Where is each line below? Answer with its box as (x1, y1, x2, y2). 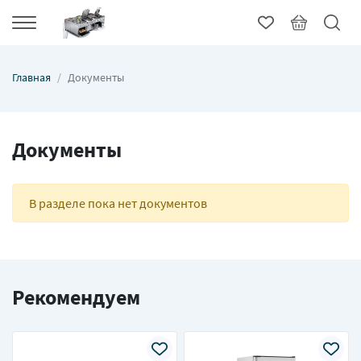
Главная (12, 70, 51, 85)
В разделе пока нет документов (29, 195, 207, 211)
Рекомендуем (12, 284, 140, 310)
